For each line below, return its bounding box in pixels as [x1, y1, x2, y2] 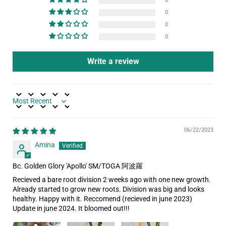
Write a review [87, 56, 139, 67]
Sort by [12, 100, 34, 109]
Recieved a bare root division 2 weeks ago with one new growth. [13, 176, 211, 184]
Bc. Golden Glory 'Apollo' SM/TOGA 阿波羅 [13, 162, 143, 171]
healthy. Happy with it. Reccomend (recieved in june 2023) [13, 195, 192, 203]
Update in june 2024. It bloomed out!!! [13, 204, 130, 213]
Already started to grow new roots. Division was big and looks [13, 185, 204, 194]
